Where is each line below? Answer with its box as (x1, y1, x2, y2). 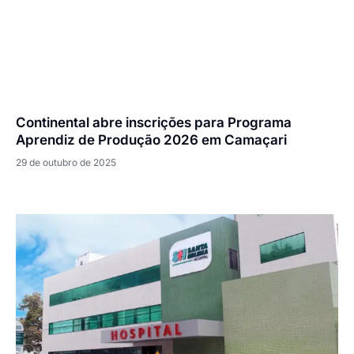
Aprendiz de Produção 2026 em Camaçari (16, 132, 287, 149)
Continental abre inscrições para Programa (16, 115, 292, 131)
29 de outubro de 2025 (16, 156, 116, 169)
